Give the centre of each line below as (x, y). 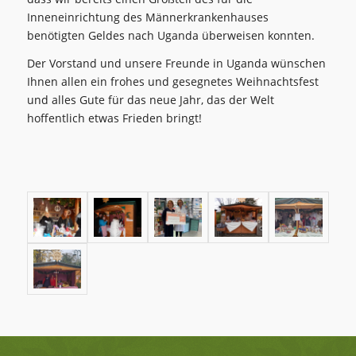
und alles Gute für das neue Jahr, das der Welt (150, 99)
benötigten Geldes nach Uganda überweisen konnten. (170, 35)
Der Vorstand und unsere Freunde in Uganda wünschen (176, 63)
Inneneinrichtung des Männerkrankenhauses (147, 17)
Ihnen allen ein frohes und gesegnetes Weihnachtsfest (172, 81)
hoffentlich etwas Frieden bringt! (114, 118)
